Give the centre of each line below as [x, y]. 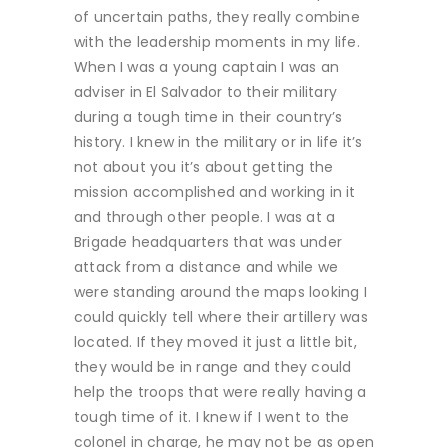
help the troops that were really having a [220, 391]
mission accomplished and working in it [215, 191]
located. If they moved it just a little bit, [215, 341]
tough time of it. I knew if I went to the [212, 416]
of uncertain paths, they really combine [217, 16]
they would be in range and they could [213, 366]
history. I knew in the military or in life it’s [218, 141]
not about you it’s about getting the [204, 166]
